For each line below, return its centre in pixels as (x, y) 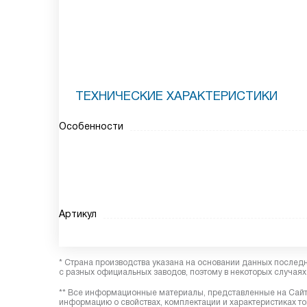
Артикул (78, 214)
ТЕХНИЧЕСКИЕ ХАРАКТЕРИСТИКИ (176, 96)
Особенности (91, 126)
